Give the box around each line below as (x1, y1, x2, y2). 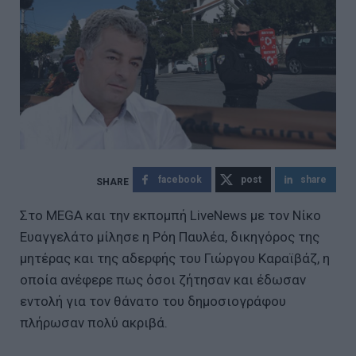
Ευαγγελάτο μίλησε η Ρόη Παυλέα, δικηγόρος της (20, 228, 319, 245)
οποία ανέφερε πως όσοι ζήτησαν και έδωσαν (20, 271, 306, 288)
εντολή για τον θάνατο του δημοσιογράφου (20, 292, 286, 309)
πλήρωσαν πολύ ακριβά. (20, 314, 168, 331)
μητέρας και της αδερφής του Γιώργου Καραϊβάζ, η (20, 250, 330, 266)
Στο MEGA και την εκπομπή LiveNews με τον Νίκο (20, 207, 321, 223)
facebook (158, 173, 202, 185)
